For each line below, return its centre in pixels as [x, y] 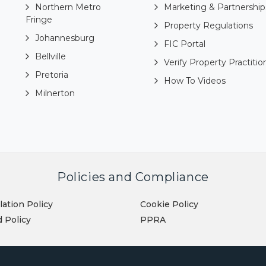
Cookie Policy [169, 205]
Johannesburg [65, 38]
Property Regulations [209, 26]
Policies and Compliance [133, 177]
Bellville [51, 57]
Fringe [39, 20]
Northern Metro [68, 7]
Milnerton [55, 94]
